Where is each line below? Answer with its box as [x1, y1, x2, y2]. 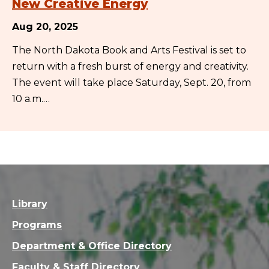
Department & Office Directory [12, 240, 172, 252]
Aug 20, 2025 [12, 20, 78, 32]
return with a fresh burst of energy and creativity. [12, 60, 249, 72]
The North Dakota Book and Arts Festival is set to [12, 44, 246, 56]
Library [12, 198, 47, 210]
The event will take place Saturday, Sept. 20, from [12, 76, 251, 88]
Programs [12, 219, 62, 231]
